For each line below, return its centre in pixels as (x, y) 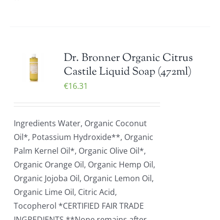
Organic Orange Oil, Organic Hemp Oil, (85, 165)
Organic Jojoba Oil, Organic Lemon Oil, (84, 178)
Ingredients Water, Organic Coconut (81, 123)
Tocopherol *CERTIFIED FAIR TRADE (79, 206)
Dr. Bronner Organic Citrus (129, 58)
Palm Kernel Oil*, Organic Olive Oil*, (80, 151)
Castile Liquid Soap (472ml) (128, 72)
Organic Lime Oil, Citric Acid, (66, 192)
